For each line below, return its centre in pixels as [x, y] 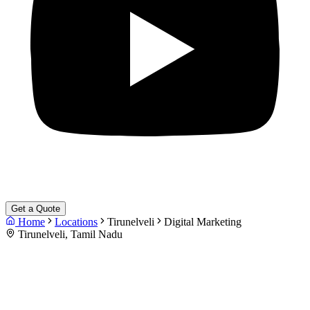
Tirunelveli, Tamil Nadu [69, 234]
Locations [76, 222]
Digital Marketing [203, 222]
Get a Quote [36, 209]
